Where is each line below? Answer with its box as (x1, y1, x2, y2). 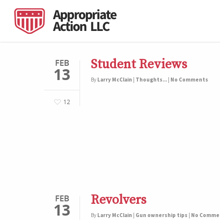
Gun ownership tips (136, 212, 188, 219)
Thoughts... (136, 76, 167, 83)
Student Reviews (91, 56, 187, 73)
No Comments (170, 76, 208, 83)
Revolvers (91, 192, 147, 209)
